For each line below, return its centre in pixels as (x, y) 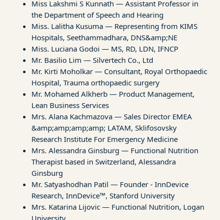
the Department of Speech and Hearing (97, 14)
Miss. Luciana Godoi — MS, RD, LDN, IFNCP (105, 48)
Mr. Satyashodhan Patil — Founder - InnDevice (110, 184)
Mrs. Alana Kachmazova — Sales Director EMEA (112, 116)
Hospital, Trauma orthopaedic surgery (96, 82)
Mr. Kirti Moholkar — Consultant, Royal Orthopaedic (119, 71)
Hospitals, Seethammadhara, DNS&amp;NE (104, 37)
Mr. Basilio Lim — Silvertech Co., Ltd (92, 60)
